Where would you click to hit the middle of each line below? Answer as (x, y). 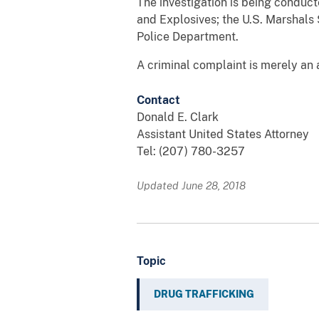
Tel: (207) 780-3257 (191, 151)
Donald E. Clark (178, 117)
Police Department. (188, 36)
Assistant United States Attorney (223, 134)
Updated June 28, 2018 (191, 185)
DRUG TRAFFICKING (204, 294)
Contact (158, 100)
